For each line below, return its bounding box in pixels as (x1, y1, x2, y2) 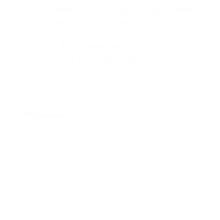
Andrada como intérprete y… (40, 18, 147, 28)
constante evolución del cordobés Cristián (40, 5, 198, 15)
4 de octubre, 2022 (69, 55, 142, 66)
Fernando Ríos (69, 40, 122, 51)
